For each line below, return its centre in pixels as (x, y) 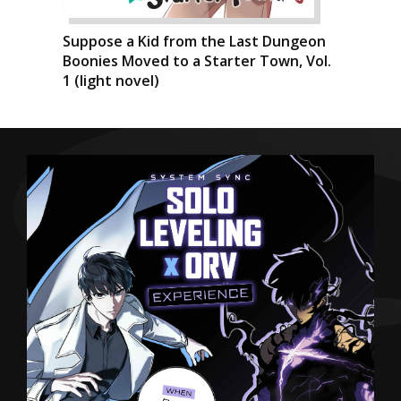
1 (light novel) (111, 80)
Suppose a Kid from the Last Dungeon (194, 41)
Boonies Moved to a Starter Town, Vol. (197, 60)
